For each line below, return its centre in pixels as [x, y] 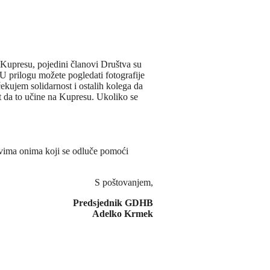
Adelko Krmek [122, 214]
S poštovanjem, [124, 183]
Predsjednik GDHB [113, 203]
